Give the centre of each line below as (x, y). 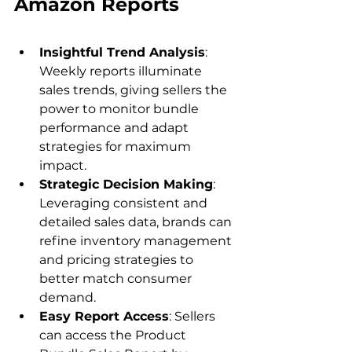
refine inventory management (137, 241)
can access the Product (114, 335)
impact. (63, 166)
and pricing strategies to (118, 260)
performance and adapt (115, 128)
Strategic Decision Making (126, 185)
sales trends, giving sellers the (135, 90)
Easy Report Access (104, 317)
